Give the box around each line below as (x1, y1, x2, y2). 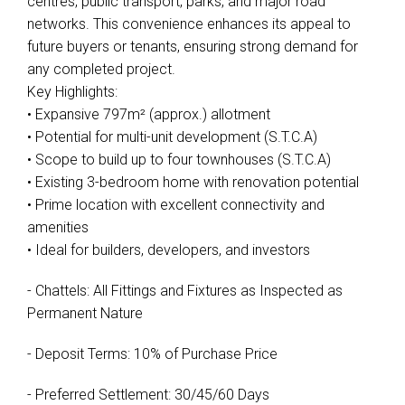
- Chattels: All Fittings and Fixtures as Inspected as (27, 282, 343, 299)
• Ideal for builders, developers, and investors (27, 241, 310, 259)
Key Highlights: (27, 83, 118, 100)
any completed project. (27, 61, 175, 78)
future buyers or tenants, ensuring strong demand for (27, 38, 358, 55)
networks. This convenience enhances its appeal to (27, 15, 351, 33)
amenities (27, 219, 89, 236)
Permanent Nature (27, 305, 143, 322)
